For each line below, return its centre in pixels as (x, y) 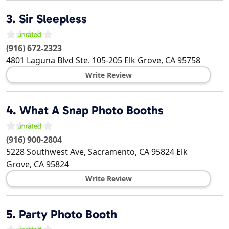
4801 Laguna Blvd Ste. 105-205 (64, 61)
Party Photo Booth (68, 214)
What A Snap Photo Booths (91, 111)
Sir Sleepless (53, 19)
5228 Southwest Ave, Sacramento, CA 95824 (90, 152)
